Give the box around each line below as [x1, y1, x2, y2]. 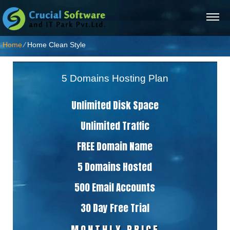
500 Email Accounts [74, 180, 156, 195]
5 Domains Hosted [78, 160, 152, 174]
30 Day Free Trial [80, 201, 149, 215]
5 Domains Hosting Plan [62, 73, 168, 84]
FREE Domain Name [77, 139, 153, 154]
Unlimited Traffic [80, 119, 149, 133]
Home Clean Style [27, 41, 86, 49]
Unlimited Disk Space [71, 98, 159, 112]
